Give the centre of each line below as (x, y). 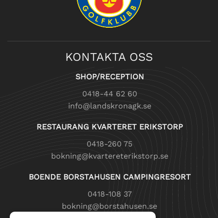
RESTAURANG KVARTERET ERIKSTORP (109, 127)
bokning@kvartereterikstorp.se (109, 156)
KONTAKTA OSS (109, 57)
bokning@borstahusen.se (109, 206)
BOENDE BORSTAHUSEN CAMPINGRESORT (109, 177)
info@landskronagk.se (109, 106)
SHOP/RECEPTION (109, 77)
